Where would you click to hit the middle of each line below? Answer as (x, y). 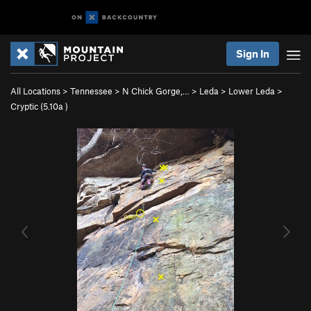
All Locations (35, 91)
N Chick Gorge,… (156, 91)
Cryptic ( (27, 106)
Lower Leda (252, 91)
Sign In (253, 53)
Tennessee (91, 91)
